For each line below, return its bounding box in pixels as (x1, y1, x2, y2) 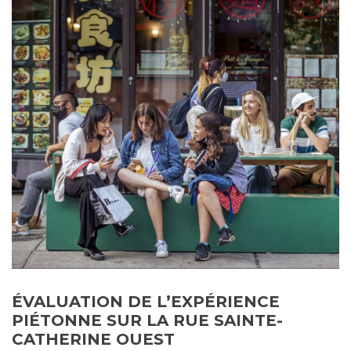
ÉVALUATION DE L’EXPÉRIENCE (12, 292, 280, 312)
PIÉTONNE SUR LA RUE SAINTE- (12, 311, 283, 331)
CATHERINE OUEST (12, 330, 175, 349)
